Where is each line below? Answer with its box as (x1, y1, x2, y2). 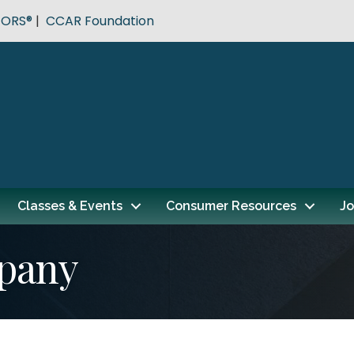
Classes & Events (17, 198, 122, 213)
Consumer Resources (166, 198, 296, 213)
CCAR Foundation (46, 12, 154, 30)
